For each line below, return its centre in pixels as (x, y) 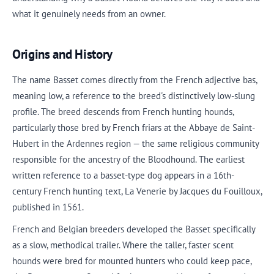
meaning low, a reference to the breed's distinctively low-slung (134, 95)
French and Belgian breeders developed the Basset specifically (134, 229)
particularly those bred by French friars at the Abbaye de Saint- (134, 127)
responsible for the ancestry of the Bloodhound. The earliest (128, 159)
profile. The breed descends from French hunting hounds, (123, 111)
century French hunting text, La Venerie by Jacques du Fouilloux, (137, 191)
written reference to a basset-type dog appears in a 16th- (123, 175)
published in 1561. (48, 207)
